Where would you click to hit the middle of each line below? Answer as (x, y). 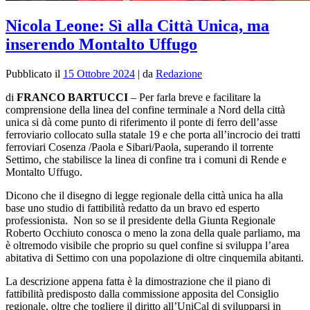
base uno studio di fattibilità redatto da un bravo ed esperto (133, 208)
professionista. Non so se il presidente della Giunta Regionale (140, 221)
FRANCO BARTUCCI (72, 98)
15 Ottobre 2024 (99, 74)
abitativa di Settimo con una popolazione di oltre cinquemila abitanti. (155, 258)
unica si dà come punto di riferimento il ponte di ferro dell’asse (142, 122)
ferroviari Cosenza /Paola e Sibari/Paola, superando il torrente (139, 147)
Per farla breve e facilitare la (200, 98)
